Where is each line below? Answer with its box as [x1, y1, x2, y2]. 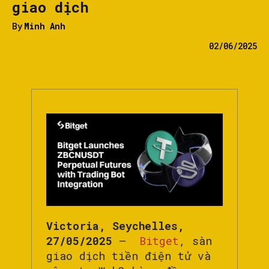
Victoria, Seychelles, [46, 219, 184, 234]
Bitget [133, 234, 179, 249]
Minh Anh [24, 20, 65, 32]
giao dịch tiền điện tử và [46, 249, 211, 264]
